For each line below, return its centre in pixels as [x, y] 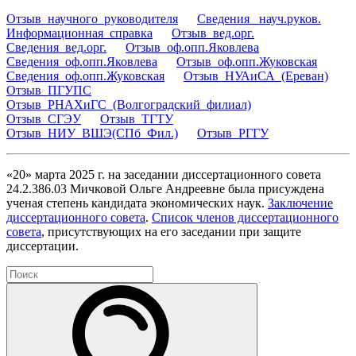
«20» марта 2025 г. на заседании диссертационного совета [164, 174]
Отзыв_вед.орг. [213, 33]
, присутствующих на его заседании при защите [171, 231]
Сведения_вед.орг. [56, 47]
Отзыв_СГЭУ [44, 118]
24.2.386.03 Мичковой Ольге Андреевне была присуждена [165, 188]
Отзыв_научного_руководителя [92, 18]
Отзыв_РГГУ [233, 133]
